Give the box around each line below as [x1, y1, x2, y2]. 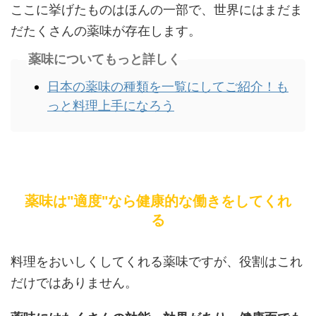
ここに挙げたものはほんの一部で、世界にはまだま [11, 2, 303, 18]
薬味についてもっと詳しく [28, 51, 181, 66]
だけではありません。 [11, 275, 138, 291]
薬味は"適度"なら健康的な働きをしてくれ [25, 193, 291, 209]
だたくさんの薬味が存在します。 [11, 23, 201, 39]
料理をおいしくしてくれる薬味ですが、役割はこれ [11, 254, 303, 269]
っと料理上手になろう [47, 97, 174, 113]
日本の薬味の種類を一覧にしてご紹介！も [47, 78, 288, 94]
